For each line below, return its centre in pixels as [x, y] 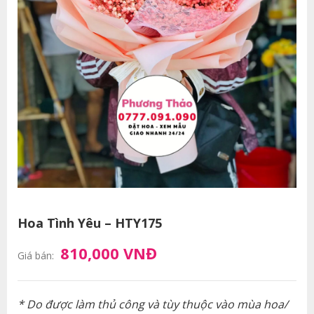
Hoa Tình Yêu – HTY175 [89, 223]
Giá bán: [37, 256]
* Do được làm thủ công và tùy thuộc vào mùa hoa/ [152, 304]
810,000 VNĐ [108, 253]
